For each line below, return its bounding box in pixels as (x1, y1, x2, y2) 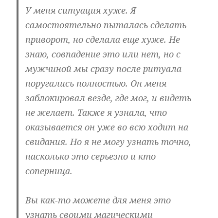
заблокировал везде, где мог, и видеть (25, 92, 192, 104)
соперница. (25, 165, 73, 177)
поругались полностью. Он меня (25, 77, 167, 90)
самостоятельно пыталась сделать (25, 19, 187, 31)
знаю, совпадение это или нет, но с (25, 48, 181, 60)
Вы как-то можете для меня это (25, 194, 171, 206)
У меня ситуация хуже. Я (25, 4, 137, 17)
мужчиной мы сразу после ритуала (25, 63, 182, 75)
